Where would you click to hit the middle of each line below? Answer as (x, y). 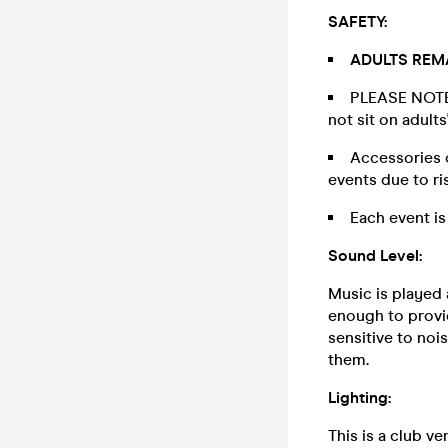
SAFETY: (357, 21)
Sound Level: (375, 255)
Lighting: (359, 397)
